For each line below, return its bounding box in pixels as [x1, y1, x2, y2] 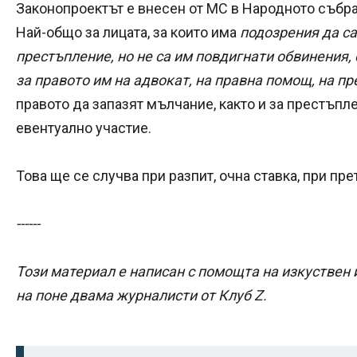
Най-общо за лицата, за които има [16, 24, 240, 41]
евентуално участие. [16, 120, 151, 137]
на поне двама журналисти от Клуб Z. [16, 287, 267, 304]
